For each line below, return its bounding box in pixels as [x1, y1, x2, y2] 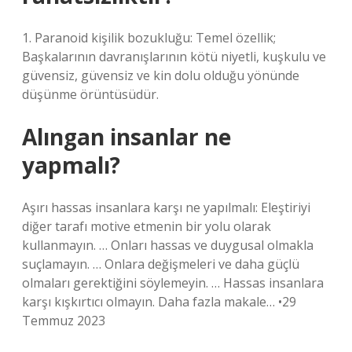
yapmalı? [22, 150, 120, 180]
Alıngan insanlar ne [22, 122, 231, 152]
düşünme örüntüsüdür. [22, 86, 159, 103]
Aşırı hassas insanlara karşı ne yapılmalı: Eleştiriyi [22, 199, 310, 216]
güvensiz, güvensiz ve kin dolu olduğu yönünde [22, 67, 299, 84]
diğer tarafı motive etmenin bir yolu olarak [22, 218, 271, 235]
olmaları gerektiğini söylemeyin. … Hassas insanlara [22, 274, 324, 291]
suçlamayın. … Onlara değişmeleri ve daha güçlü [22, 255, 299, 273]
